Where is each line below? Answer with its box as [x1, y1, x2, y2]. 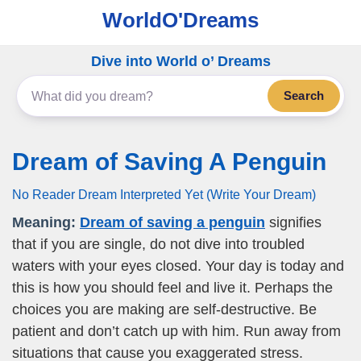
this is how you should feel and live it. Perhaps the [12, 280, 333, 296]
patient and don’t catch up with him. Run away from [12, 323, 341, 339]
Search [284, 89, 324, 102]
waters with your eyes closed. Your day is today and [12, 258, 344, 274]
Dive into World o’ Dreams [90, 53, 271, 69]
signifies [265, 214, 322, 230]
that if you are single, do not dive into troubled [12, 236, 305, 252]
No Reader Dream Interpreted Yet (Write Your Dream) [12, 187, 316, 201]
